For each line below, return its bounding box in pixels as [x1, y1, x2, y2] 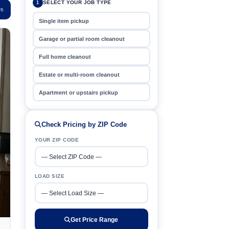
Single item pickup [39, 17, 89, 24]
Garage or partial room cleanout [39, 35, 125, 42]
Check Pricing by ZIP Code [41, 121, 127, 128]
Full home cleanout [39, 53, 91, 60]
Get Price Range [71, 217, 119, 223]
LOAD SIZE [34, 173, 65, 179]
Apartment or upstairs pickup [39, 89, 119, 96]
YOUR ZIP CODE [34, 137, 79, 143]
